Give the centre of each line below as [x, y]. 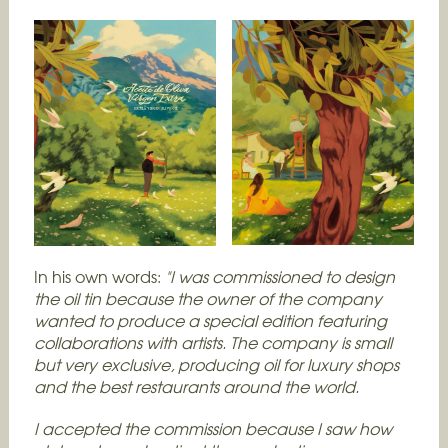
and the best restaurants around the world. [196, 386]
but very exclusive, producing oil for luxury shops [216, 364]
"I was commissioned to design [279, 276]
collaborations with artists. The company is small [212, 342]
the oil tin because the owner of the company [207, 298]
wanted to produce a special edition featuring [210, 320]
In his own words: [99, 276]
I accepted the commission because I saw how [212, 428]
